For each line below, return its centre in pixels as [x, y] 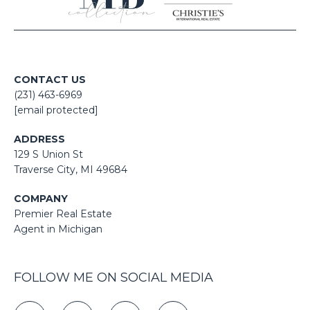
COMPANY [41, 198]
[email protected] [56, 110]
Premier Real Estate [63, 213]
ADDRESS [39, 139]
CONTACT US [50, 79]
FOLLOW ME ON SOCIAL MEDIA [113, 277]
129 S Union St [48, 154]
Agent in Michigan [58, 229]
